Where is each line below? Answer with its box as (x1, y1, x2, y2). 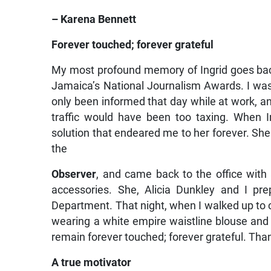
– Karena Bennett (51, 13, 137, 26)
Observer (51, 168, 97, 181)
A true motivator (51, 256, 132, 269)
